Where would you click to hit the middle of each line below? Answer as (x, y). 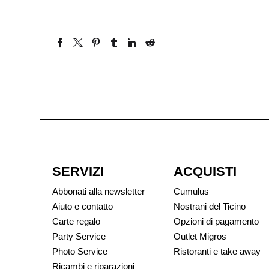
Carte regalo (76, 221)
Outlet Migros (200, 236)
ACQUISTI (205, 171)
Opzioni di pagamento (216, 221)
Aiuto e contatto (83, 206)
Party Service (79, 236)
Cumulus (191, 191)
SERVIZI (78, 171)
